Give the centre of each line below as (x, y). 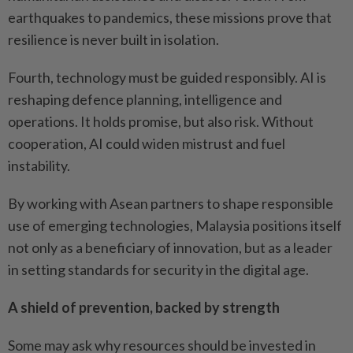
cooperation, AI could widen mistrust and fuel (147, 143)
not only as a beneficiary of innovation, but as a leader (170, 247)
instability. (39, 165)
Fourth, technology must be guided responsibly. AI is (167, 77)
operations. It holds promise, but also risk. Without (161, 121)
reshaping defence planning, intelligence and (145, 99)
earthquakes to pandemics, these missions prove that (170, 17)
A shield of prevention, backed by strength (144, 307)
